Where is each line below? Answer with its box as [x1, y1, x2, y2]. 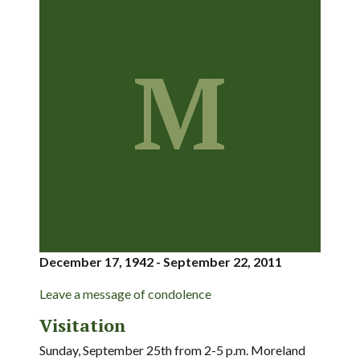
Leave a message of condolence [39, 286, 211, 301]
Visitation [39, 313, 126, 337]
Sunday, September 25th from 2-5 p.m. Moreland [39, 342, 305, 358]
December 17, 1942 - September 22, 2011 [39, 254, 282, 269]
